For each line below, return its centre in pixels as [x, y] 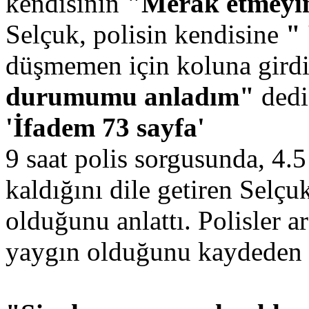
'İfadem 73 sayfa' [105, 127]
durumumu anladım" [130, 96]
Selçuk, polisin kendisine [146, 34]
